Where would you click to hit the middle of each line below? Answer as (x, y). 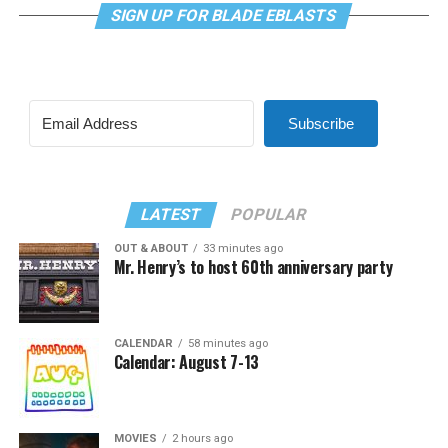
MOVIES (135, 438)
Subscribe (320, 123)
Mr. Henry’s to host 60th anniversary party (253, 267)
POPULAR (269, 214)
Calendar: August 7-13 (186, 362)
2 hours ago (202, 438)
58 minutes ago (227, 343)
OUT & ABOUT (150, 248)
